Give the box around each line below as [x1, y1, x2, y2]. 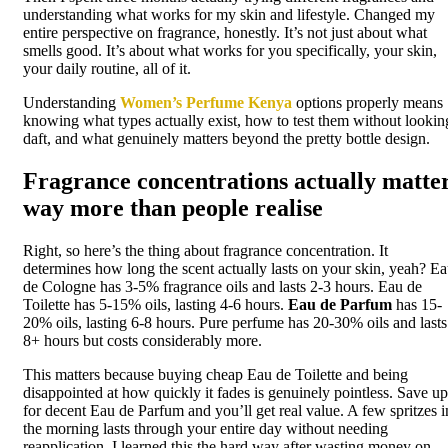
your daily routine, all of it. [23, 60, 191, 77]
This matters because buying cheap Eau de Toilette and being [23, 365, 408, 383]
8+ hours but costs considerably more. [23, 331, 262, 349]
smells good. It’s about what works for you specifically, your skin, [23, 42, 437, 59]
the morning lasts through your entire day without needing [23, 419, 388, 437]
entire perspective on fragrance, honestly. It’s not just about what [23, 24, 427, 41]
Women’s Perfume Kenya [120, 94, 292, 111]
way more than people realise [23, 194, 323, 221]
